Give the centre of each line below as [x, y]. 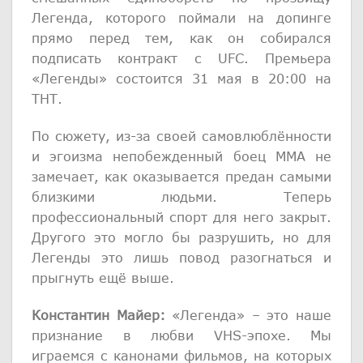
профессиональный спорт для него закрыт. [181, 216]
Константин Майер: [98, 314]
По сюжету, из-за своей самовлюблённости [181, 135]
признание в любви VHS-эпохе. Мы [181, 335]
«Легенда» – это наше [248, 314]
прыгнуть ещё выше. [103, 277]
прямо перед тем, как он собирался [181, 38]
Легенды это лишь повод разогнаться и [181, 257]
